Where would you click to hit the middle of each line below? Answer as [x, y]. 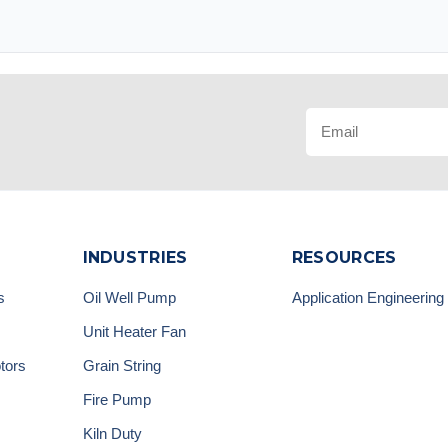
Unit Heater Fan [134, 331]
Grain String [121, 365]
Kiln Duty [112, 433]
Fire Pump [116, 399]
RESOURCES [344, 257]
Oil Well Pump [129, 297]
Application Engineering [367, 297]
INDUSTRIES [135, 257]
